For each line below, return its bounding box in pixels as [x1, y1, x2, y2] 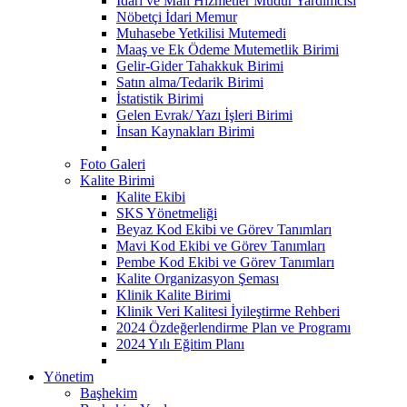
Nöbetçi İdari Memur [116, 8, 237, 25]
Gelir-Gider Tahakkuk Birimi [116, 57, 283, 74]
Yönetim [44, 368, 94, 384]
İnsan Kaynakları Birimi [116, 123, 254, 139]
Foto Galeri [80, 155, 145, 172]
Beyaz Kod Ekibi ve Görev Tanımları [116, 221, 332, 237]
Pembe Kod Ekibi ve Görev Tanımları [116, 253, 334, 270]
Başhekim [80, 384, 137, 401]
